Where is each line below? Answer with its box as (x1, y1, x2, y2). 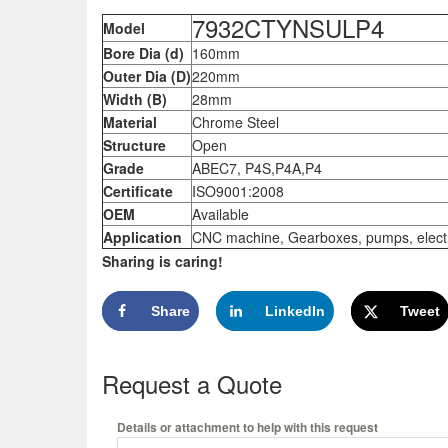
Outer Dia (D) (103, 65, 191, 86)
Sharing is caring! (102, 250, 223, 271)
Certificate (103, 180, 173, 201)
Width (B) (103, 88, 167, 109)
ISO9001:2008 (192, 180, 284, 201)
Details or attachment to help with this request (117, 417, 378, 436)
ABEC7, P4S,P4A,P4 (192, 157, 322, 178)
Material (103, 111, 157, 132)
